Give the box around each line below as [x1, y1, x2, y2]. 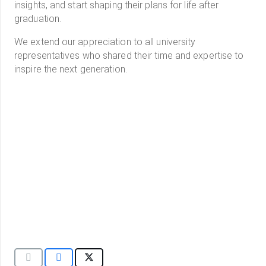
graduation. [14, 13, 62, 25]
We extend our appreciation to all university [14, 36, 196, 48]
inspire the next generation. [14, 64, 127, 75]
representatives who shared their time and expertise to [14, 50, 244, 62]
